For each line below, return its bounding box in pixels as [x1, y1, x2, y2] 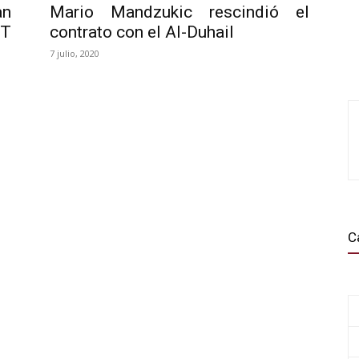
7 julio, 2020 [50, 47, 99, 59]
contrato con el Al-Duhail [50, 22, 234, 42]
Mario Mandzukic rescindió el [50, 2, 309, 22]
